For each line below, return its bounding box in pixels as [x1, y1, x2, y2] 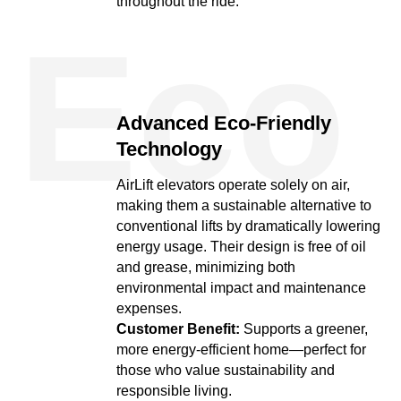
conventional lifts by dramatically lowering [116, 218, 380, 234]
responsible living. [116, 383, 232, 398]
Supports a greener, [240, 321, 368, 337]
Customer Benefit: [116, 321, 240, 337]
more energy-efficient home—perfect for [116, 342, 366, 357]
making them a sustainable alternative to [116, 198, 371, 213]
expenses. [116, 301, 182, 316]
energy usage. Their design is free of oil [116, 239, 366, 254]
